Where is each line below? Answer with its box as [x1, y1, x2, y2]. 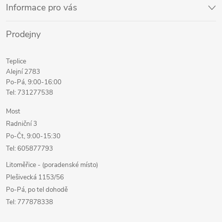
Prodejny [6, 28, 41, 40]
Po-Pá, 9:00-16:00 [6, 77, 61, 87]
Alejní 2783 [6, 67, 40, 76]
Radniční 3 [6, 119, 37, 128]
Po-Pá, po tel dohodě [6, 185, 68, 194]
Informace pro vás [6, 1, 77, 13]
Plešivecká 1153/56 [6, 172, 64, 182]
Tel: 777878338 [6, 197, 53, 207]
